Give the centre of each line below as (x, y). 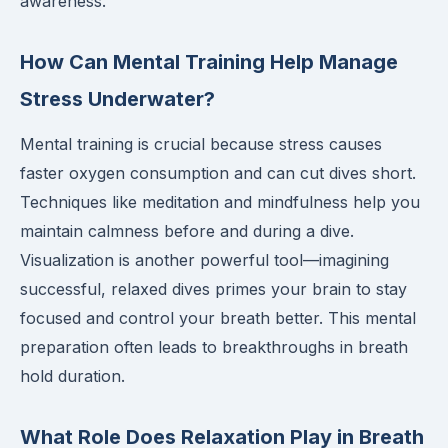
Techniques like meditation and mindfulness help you (220, 202)
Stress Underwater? (117, 99)
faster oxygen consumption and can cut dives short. (218, 173)
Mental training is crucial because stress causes (201, 144)
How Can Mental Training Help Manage (209, 62)
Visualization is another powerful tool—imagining (204, 260)
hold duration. (72, 376)
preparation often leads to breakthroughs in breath (214, 347)
